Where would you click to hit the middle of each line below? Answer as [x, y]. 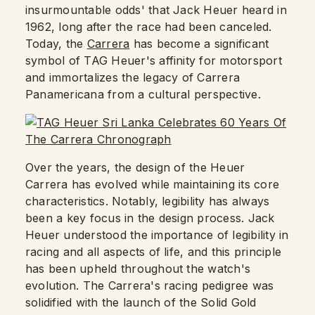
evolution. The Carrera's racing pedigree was [150, 285]
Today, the [56, 44]
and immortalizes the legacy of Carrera [133, 77]
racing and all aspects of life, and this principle [153, 252]
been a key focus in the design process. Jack [150, 218]
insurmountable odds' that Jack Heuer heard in [156, 10]
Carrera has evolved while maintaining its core [153, 184]
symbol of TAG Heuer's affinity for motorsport [154, 60]
